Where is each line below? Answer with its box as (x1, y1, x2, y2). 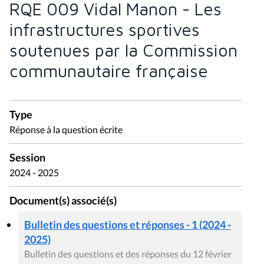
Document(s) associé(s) (9, 194, 117, 207)
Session (9, 151, 45, 164)
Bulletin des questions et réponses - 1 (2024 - (24, 217, 231, 231)
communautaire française (9, 61, 208, 81)
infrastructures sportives (9, 19, 200, 40)
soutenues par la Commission (9, 40, 237, 61)
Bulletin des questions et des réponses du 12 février (24, 247, 232, 259)
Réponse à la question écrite (9, 124, 123, 136)
